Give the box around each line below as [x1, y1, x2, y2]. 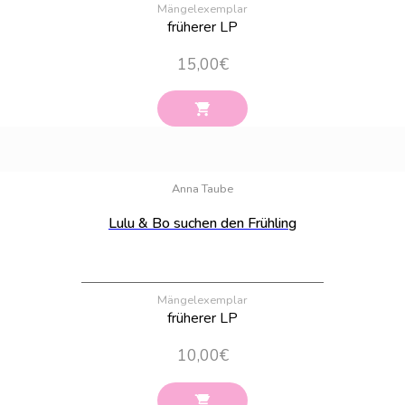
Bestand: [359, 155, 395, 168]
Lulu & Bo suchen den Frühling [108, 213, 297, 234]
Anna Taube [172, 181, 233, 198]
